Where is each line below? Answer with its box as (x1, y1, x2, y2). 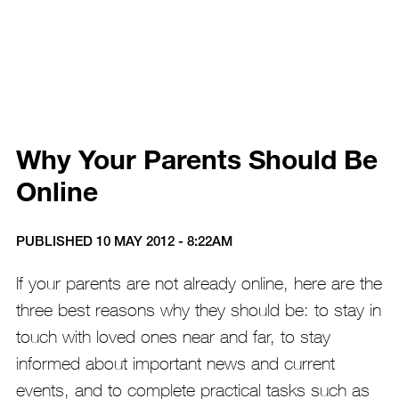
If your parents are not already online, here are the (15, 273, 382, 294)
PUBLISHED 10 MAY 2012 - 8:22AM (15, 232, 232, 249)
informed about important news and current (15, 353, 335, 374)
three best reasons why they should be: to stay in (15, 299, 381, 321)
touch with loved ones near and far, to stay (15, 326, 330, 347)
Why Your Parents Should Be (15, 142, 378, 176)
